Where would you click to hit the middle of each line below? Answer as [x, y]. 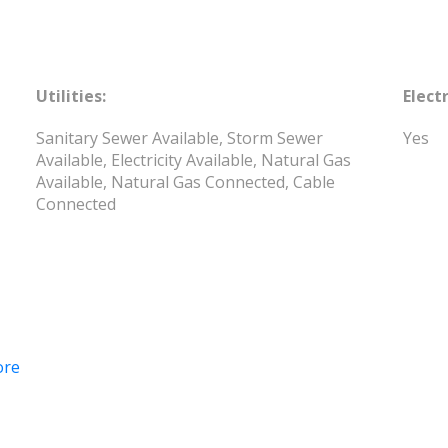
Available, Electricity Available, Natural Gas [194, 159]
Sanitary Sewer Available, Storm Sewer [180, 137]
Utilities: [71, 95]
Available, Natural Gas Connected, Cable [186, 181]
